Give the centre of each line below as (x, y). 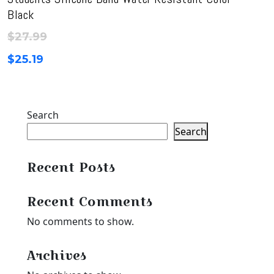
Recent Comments (90, 201)
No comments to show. (80, 221)
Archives (57, 255)
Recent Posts (71, 167)
